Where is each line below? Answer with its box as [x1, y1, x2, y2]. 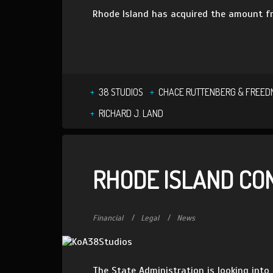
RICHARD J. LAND [99, 107, 163, 119]
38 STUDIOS [99, 86, 143, 98]
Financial [93, 213, 123, 223]
